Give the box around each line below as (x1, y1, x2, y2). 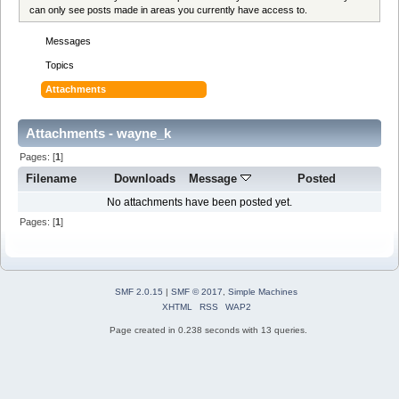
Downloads (114, 172, 175, 186)
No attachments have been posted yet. (107, 196, 292, 209)
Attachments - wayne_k (26, 125, 171, 141)
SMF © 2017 (171, 286, 223, 297)
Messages (45, 35, 92, 46)
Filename (26, 172, 77, 186)
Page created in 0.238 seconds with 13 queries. (110, 324, 307, 335)
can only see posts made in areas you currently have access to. (29, 4, 308, 15)
